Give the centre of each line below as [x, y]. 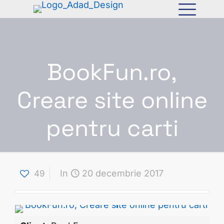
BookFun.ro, [112, 72]
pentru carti [112, 128]
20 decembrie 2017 [123, 173]
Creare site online [112, 100]
